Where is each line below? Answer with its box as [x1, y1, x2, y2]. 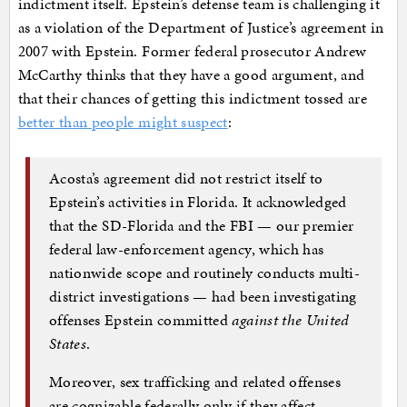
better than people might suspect [17, 110, 228, 133]
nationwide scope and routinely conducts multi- [49, 262, 361, 284]
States [49, 333, 87, 355]
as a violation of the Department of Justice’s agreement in [17, 15, 384, 38]
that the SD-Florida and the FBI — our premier [49, 214, 354, 237]
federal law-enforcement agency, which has [49, 238, 324, 261]
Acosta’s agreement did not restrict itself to [49, 167, 323, 190]
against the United [232, 309, 350, 332]
